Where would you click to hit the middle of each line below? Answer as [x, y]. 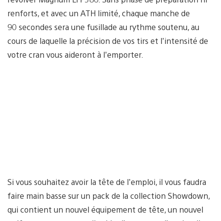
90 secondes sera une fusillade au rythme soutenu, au [103, 27]
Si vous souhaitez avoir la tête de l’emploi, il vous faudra [107, 182]
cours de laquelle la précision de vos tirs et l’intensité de [108, 40]
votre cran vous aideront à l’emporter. [75, 54]
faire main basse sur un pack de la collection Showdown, [109, 195]
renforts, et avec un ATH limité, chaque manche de [99, 13]
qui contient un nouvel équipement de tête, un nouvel [105, 209]
